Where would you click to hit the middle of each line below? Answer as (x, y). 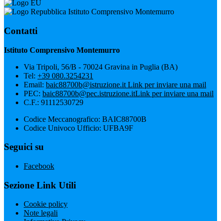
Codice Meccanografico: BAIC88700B (85, 119)
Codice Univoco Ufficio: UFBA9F (78, 128)
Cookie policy (46, 204)
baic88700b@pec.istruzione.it (89, 93)
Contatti (21, 31)
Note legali (41, 213)
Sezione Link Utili (40, 185)
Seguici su (24, 147)
